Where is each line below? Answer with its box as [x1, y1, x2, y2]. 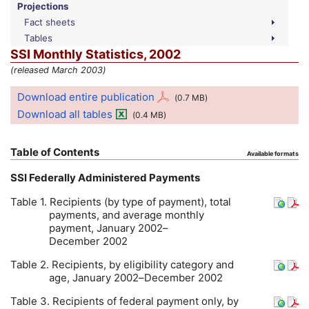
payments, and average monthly [49, 208, 205, 222]
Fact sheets [24, 16, 75, 28]
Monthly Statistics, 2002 [30, 46, 181, 61]
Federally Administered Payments [27, 171, 200, 185]
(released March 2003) [10, 65, 106, 76]
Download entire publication [17, 90, 154, 103]
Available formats [247, 150, 299, 158]
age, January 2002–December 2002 [49, 271, 223, 285]
